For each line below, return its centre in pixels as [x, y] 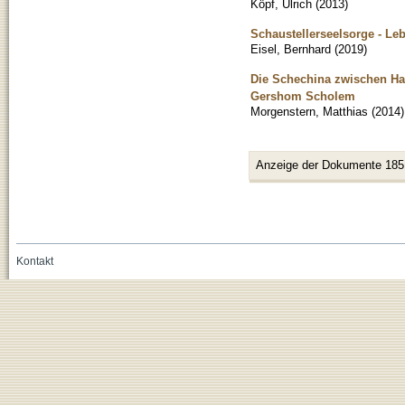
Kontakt [34, 261]
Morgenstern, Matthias [309, 111]
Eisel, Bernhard [291, 49]
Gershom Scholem [303, 96]
